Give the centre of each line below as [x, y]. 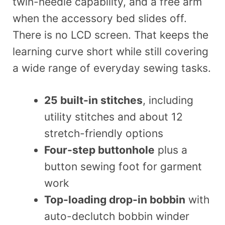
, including [168, 100]
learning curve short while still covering [110, 51]
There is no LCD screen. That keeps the [110, 35]
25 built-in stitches [93, 100]
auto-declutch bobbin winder [117, 216]
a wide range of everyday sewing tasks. [112, 68]
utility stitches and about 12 [114, 117]
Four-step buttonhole [99, 150]
